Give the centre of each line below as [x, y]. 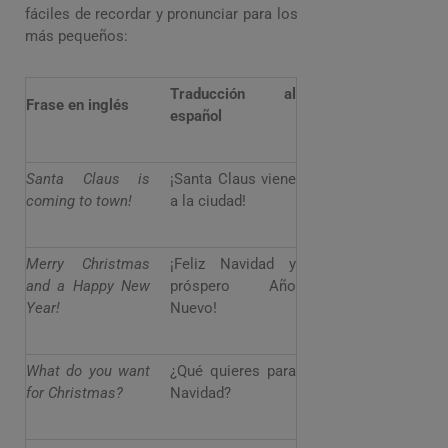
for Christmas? [74, 393]
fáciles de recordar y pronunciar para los [161, 14]
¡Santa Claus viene [233, 179]
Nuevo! [193, 308]
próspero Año [233, 286]
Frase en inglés [77, 105]
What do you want [88, 371]
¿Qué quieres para [233, 371]
